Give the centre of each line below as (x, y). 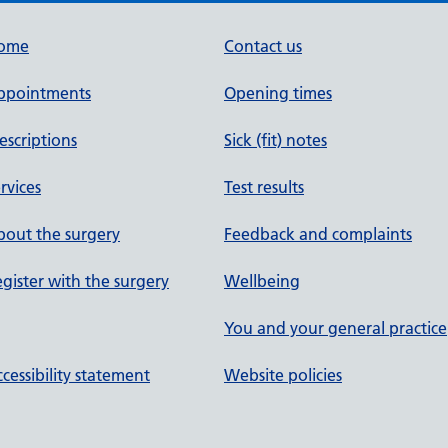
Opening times (278, 93)
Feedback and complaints (318, 234)
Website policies (283, 375)
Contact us (263, 46)
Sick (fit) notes (275, 140)
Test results (264, 187)
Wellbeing (262, 281)
